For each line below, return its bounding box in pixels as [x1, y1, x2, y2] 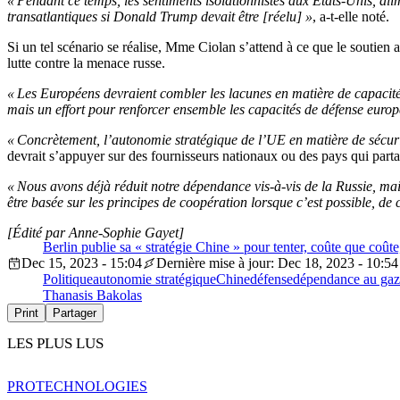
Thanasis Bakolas [43, 287, 142, 303]
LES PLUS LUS [7, 335, 104, 353]
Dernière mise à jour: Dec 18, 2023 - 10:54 [156, 255, 398, 271]
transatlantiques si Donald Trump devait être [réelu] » [7, 9, 312, 24]
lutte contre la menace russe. [7, 55, 165, 71]
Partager [53, 306, 96, 320]
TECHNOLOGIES [36, 379, 147, 395]
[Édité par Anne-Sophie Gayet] [7, 225, 184, 240]
